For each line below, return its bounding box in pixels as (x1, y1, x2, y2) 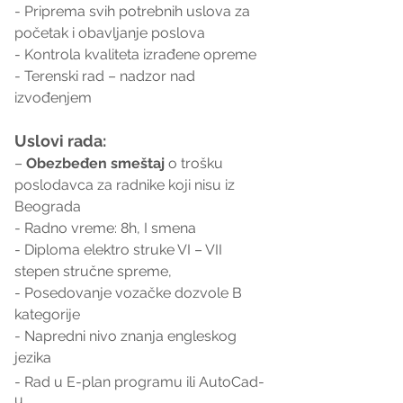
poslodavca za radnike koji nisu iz (14, 175, 238, 193)
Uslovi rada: (14, 130, 106, 150)
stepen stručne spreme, (14, 262, 175, 280)
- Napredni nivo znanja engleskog (14, 327, 240, 345)
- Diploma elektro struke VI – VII (14, 240, 226, 258)
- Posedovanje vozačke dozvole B (14, 283, 246, 301)
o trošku (165, 154, 227, 172)
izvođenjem (14, 88, 92, 106)
